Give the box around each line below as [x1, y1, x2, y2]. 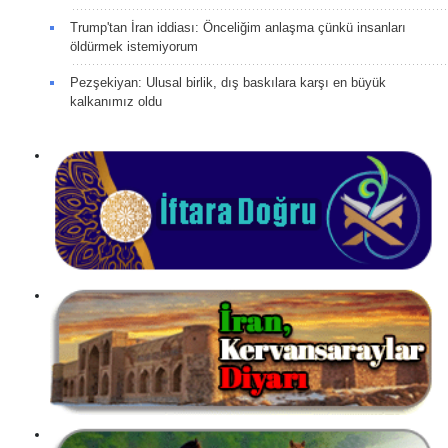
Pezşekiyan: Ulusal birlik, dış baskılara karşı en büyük [70, 75, 386, 91]
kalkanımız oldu [70, 94, 162, 110]
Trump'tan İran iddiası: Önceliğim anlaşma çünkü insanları [70, 20, 406, 36]
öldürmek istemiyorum [70, 39, 198, 55]
